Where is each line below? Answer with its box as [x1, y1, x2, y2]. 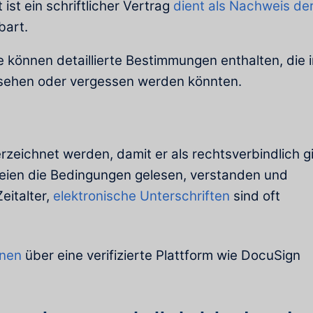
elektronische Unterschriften [53, 188, 230, 205]
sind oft [230, 188, 280, 205]
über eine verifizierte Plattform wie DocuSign [22, 247, 300, 263]
